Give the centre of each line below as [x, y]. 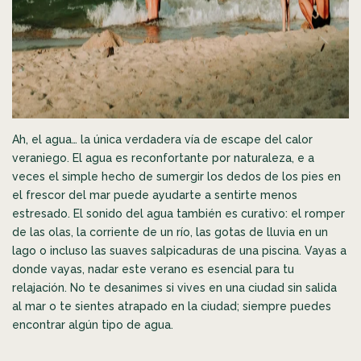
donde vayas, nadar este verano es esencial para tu [153, 269]
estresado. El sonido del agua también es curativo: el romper [178, 213]
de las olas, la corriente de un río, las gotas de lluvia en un [170, 232]
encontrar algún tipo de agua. [93, 324]
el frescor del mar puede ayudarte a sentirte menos [155, 195]
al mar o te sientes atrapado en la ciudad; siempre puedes [172, 306]
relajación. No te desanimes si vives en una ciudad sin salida [174, 287]
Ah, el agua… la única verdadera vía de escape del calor [162, 139]
